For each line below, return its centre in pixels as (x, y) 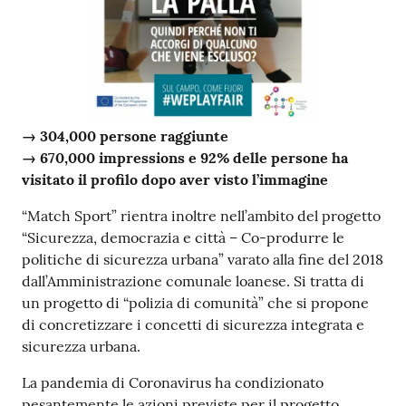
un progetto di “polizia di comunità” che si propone (195, 302)
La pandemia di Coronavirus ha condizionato (173, 382)
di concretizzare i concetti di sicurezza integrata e (193, 324)
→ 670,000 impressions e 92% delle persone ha (185, 157)
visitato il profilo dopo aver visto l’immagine (175, 179)
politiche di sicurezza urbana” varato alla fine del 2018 (203, 259)
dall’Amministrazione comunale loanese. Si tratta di (193, 280)
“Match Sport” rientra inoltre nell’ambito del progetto (201, 215)
